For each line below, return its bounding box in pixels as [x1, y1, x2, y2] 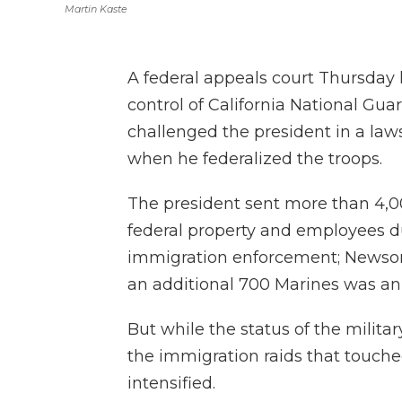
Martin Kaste [65, 3, 127, 15]
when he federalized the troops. [127, 149, 382, 169]
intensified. [127, 373, 215, 393]
